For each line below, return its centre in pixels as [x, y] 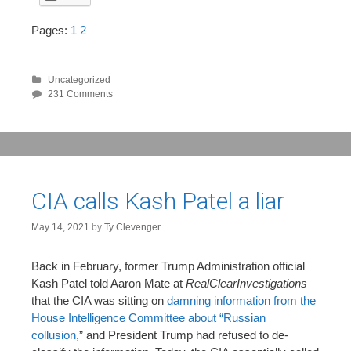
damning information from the [241, 300]
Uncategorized [79, 80]
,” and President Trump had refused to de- [182, 335]
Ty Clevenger [132, 227]
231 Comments [80, 94]
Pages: [51, 31]
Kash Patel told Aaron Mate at [109, 283]
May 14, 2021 [60, 227]
